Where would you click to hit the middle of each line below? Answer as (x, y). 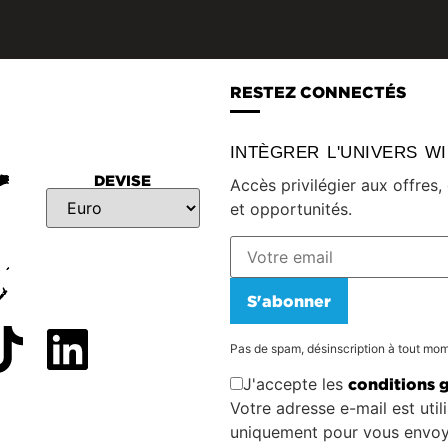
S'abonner (288, 300)
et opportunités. (290, 209)
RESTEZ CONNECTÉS (317, 92)
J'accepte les (295, 384)
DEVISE (123, 181)
